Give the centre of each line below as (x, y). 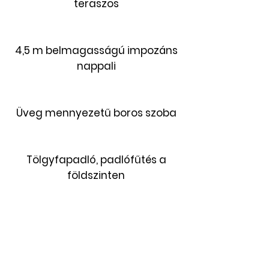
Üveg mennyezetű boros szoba (96, 113)
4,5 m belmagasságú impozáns (96, 50)
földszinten (96, 175)
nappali (96, 66)
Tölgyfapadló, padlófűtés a (96, 160)
